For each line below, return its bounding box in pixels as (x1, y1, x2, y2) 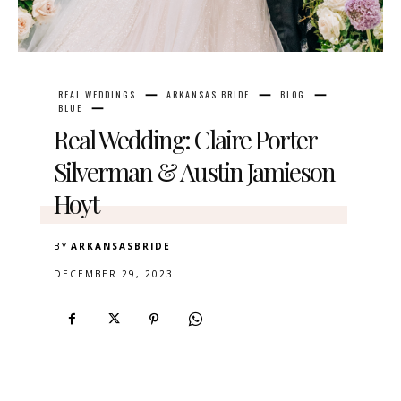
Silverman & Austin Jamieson (54, 155, 335, 189)
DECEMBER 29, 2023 (54, 268, 174, 281)
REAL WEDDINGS (58, 88, 136, 102)
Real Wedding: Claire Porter (54, 123, 316, 157)
